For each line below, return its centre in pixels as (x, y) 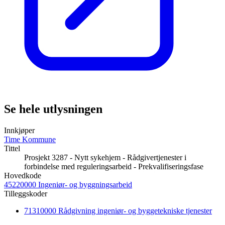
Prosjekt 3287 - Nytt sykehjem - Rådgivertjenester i (105, 158)
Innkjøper (19, 131)
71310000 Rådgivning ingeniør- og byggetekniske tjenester (118, 211)
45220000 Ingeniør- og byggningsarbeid (68, 185)
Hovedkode (23, 176)
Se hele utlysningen (53, 109)
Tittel (12, 149)
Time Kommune (30, 140)
